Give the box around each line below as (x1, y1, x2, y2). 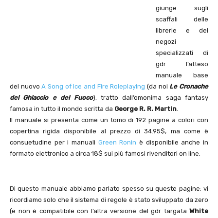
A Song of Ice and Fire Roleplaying (41, 83, 145, 91)
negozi (156, 38, 176, 46)
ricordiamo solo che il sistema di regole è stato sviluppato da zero (10, 196, 208, 204)
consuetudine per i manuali (10, 139, 98, 146)
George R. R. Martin (114, 105, 177, 113)
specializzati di (156, 49, 208, 57)
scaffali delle (156, 16, 208, 23)
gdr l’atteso (156, 60, 208, 68)
